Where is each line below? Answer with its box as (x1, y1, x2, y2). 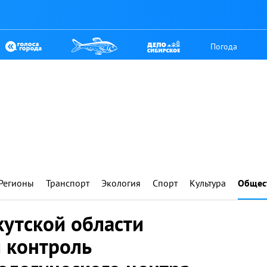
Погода (210, 41, 238, 52)
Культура (190, 177, 226, 189)
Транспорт (46, 177, 89, 189)
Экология (101, 177, 141, 189)
